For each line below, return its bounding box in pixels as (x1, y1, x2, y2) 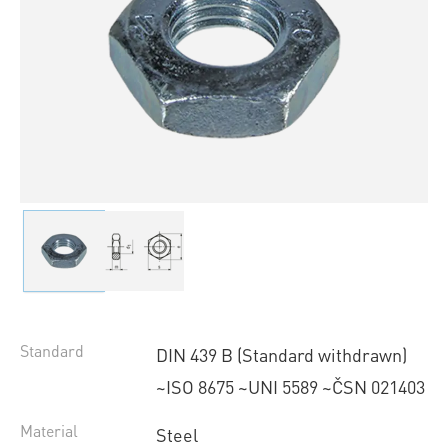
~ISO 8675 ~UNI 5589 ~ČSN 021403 (155, 375, 425, 399)
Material (20, 420, 78, 442)
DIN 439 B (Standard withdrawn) (155, 343, 407, 367)
